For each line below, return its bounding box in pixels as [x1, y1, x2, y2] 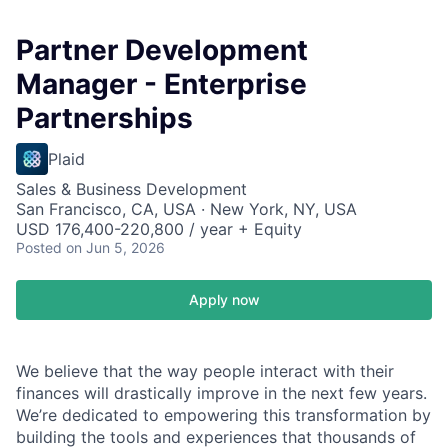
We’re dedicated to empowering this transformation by [16, 405, 431, 425]
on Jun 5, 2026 [66, 239, 165, 256]
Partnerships [16, 101, 193, 135]
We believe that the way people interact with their [16, 361, 394, 381]
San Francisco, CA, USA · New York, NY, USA [16, 199, 357, 219]
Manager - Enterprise [16, 67, 307, 101]
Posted [16, 239, 62, 256]
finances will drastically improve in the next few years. [16, 383, 427, 403]
